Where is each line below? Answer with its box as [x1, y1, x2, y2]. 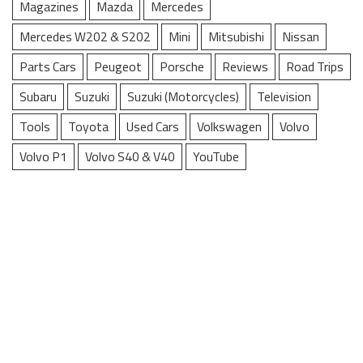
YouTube [193, 147, 239, 167]
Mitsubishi [208, 27, 264, 47]
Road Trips [286, 57, 344, 77]
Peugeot [94, 57, 142, 77]
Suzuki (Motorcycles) [127, 87, 239, 107]
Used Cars [126, 117, 179, 137]
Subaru [19, 87, 57, 107]
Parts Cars [19, 57, 76, 77]
